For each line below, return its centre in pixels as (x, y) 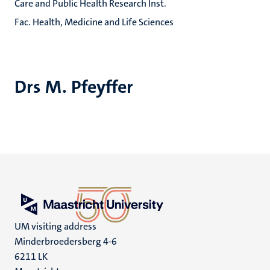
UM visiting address (55, 226)
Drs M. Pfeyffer (74, 87)
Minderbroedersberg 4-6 (66, 241)
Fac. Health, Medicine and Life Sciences (94, 22)
